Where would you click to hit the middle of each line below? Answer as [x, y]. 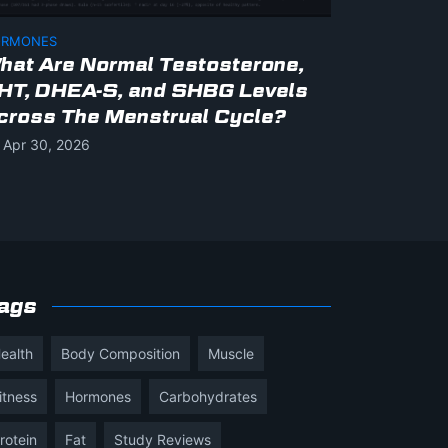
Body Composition [120, 353]
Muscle [231, 353]
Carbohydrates [208, 396]
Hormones [98, 396]
